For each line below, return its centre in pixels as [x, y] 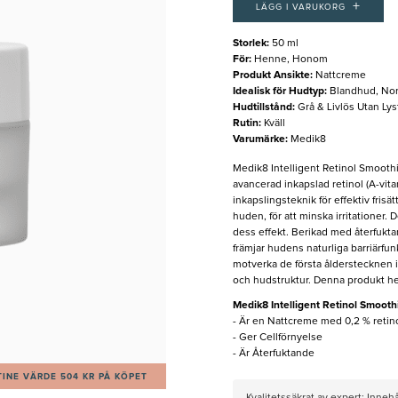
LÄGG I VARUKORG [300, 8]
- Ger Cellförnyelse [277, 338]
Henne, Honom [291, 60]
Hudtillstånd [262, 108]
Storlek [249, 44]
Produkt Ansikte [271, 76]
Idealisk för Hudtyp [278, 92]
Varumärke [259, 140]
